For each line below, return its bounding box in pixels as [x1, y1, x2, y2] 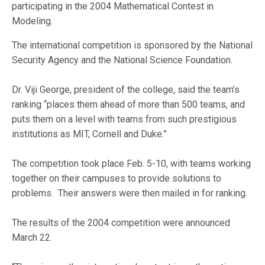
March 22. [12, 232, 53, 243]
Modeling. [12, 15, 53, 27]
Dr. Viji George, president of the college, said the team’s [12, 84, 240, 95]
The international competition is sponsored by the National [12, 40, 253, 51]
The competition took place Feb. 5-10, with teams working [12, 158, 251, 169]
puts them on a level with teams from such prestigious [12, 114, 237, 125]
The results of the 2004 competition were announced [12, 217, 231, 228]
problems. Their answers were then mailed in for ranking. [12, 188, 248, 199]
